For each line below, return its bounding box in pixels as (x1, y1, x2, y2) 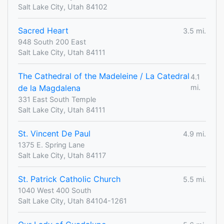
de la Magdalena (18, 83, 80, 93)
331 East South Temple (18, 95, 96, 104)
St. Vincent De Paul (18, 128, 90, 139)
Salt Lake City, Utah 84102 (18, 2, 107, 11)
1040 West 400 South (18, 186, 91, 195)
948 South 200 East (18, 37, 86, 46)
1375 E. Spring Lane (18, 140, 84, 149)
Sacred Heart (18, 25, 68, 36)
